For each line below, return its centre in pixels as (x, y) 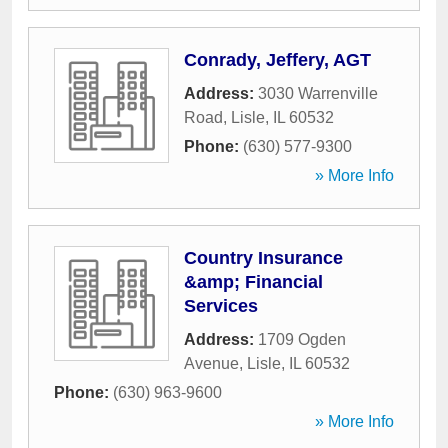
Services (221, 306)
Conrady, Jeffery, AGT (277, 60)
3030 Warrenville (318, 93)
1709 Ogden (302, 339)
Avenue (211, 363)
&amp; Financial (253, 282)
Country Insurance (263, 258)
